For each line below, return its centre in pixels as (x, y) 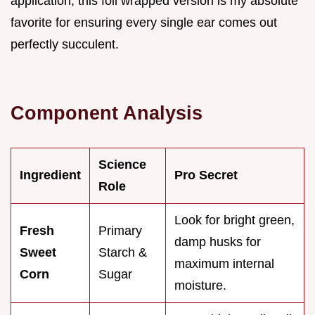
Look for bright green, (234, 220)
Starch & (123, 253)
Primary (120, 231)
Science (122, 165)
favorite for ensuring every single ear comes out (144, 23)
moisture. (200, 286)
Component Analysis (107, 113)
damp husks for (218, 242)
